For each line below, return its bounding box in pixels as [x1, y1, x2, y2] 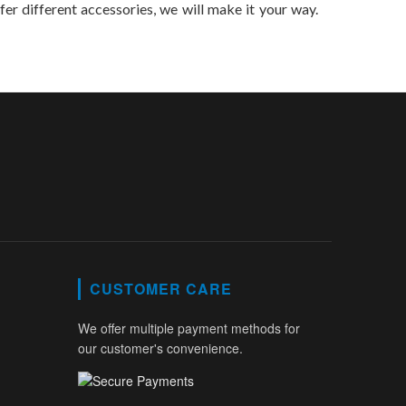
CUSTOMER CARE [90, 278, 232, 300]
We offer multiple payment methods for [78, 319, 300, 338]
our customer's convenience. [78, 339, 243, 358]
